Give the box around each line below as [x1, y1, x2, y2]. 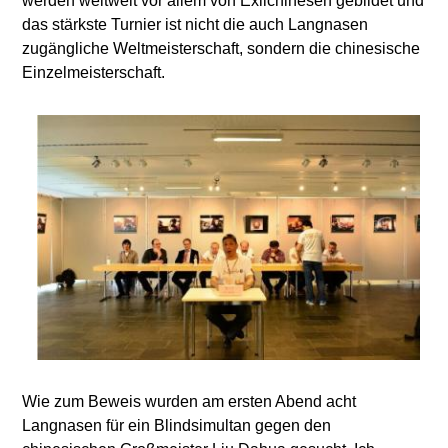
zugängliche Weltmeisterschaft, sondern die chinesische [22, 40, 421, 57]
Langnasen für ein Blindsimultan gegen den [22, 417, 332, 435]
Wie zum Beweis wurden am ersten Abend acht [22, 393, 357, 411]
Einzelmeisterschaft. [22, 64, 166, 81]
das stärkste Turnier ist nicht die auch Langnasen [22, 16, 369, 33]
